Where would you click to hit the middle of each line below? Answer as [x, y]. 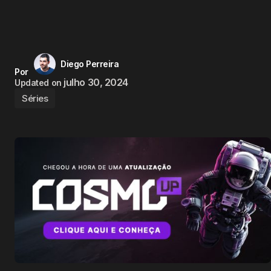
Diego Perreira [90, 64]
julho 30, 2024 [96, 82]
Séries [35, 98]
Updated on [38, 82]
